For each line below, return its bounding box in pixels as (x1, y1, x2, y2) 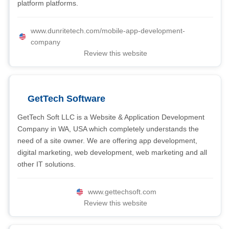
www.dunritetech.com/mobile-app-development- (31, 27, 185, 35)
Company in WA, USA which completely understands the (17, 125, 199, 133)
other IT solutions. (17, 160, 76, 168)
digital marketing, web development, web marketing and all (17, 148, 207, 156)
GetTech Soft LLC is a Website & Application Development (17, 113, 204, 121)
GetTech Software (28, 94, 105, 104)
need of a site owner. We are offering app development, (17, 136, 197, 145)
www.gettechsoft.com (87, 188, 156, 196)
